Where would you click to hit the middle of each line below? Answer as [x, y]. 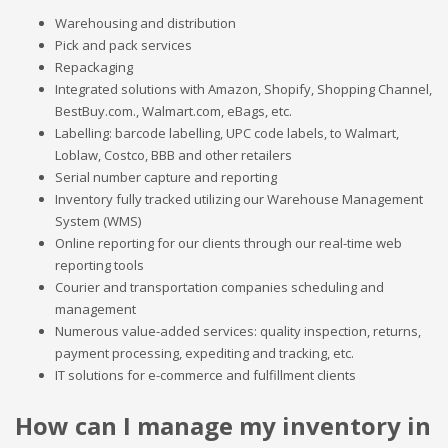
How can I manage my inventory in [223, 425]
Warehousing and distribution [145, 23]
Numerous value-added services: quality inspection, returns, [238, 331]
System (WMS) [98, 221]
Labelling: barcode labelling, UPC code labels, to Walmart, [227, 133]
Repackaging [94, 67]
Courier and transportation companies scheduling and [219, 287]
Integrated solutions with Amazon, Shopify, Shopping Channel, [243, 89]
